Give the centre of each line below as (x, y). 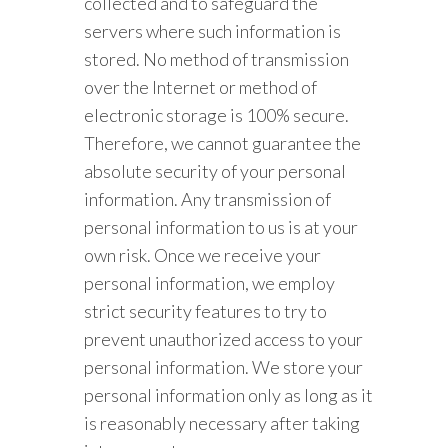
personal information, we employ (210, 283)
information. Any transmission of (208, 199)
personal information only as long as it (229, 395)
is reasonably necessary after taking (222, 423)
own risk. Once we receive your (203, 255)
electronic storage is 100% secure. (217, 115)
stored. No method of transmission (217, 59)
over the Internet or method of (201, 87)
